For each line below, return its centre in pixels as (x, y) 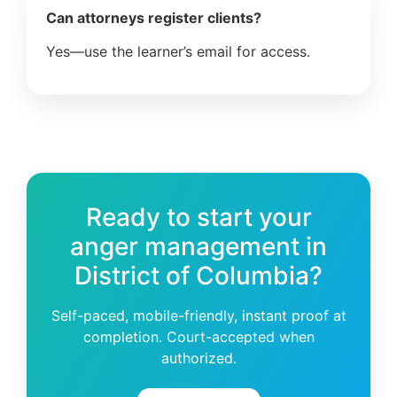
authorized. (198, 358)
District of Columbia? (198, 275)
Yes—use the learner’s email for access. (178, 52)
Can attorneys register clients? (154, 17)
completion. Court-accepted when (198, 336)
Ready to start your (198, 217)
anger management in (198, 246)
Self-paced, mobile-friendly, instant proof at (198, 315)
